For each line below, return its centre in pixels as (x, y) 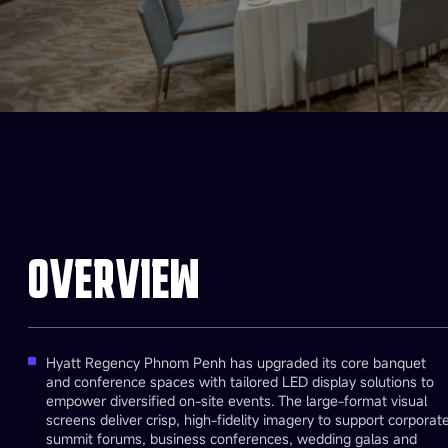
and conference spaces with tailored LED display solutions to (239, 382)
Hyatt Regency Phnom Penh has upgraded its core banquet (235, 363)
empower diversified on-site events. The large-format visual (236, 401)
